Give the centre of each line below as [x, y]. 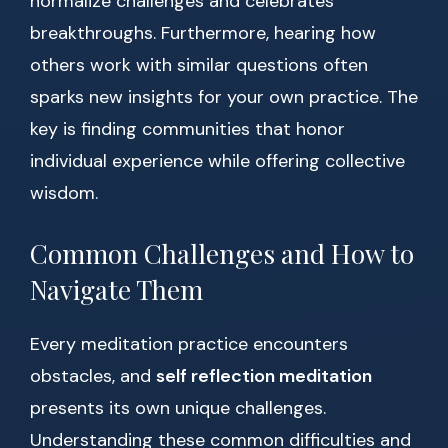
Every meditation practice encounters [189, 344]
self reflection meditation [264, 376]
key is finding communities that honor [187, 129]
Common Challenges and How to [222, 254]
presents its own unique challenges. [178, 408]
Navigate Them [116, 290]
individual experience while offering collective [217, 161]
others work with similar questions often [199, 65]
